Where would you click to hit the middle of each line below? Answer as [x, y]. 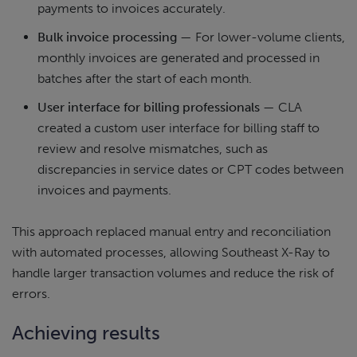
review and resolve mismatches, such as [153, 148]
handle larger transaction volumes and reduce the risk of [173, 273]
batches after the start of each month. [145, 78]
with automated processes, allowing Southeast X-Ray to [171, 252]
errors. [31, 293]
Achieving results [86, 332]
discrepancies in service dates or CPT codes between [190, 169]
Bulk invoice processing [107, 37]
